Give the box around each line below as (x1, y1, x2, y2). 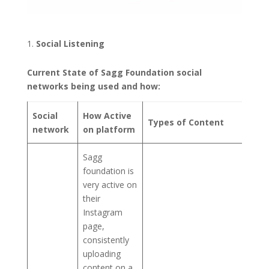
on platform (83, 123, 135, 135)
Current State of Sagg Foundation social (26, 66, 202, 78)
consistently (83, 234, 129, 246)
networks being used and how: (26, 80, 160, 92)
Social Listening (35, 37, 107, 49)
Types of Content (148, 116, 224, 128)
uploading (83, 247, 121, 259)
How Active (83, 109, 131, 121)
